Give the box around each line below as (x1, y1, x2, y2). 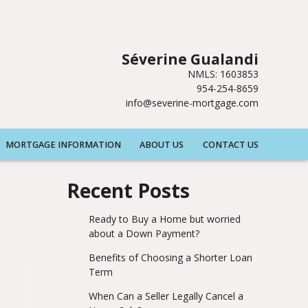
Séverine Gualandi (122, 49, 258, 69)
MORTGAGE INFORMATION (5, 138, 121, 151)
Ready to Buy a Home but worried (88, 212, 241, 226)
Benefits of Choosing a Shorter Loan (88, 251, 252, 265)
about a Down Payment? (88, 227, 199, 241)
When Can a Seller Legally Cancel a (88, 289, 243, 303)
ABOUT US (140, 138, 184, 151)
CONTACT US (203, 138, 258, 151)
